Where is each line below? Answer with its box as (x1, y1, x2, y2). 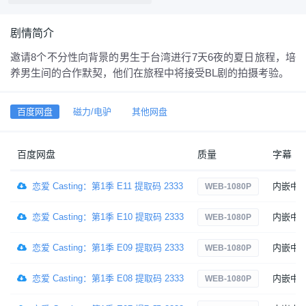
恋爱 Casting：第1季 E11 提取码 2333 (32, 181, 183, 192)
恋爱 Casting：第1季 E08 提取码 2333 (32, 273, 184, 284)
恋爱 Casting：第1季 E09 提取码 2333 (32, 242, 184, 253)
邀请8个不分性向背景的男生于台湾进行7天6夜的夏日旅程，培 (10, 51, 296, 64)
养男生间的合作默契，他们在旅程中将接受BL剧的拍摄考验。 (10, 67, 289, 79)
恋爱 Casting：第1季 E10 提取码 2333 (32, 212, 184, 223)
